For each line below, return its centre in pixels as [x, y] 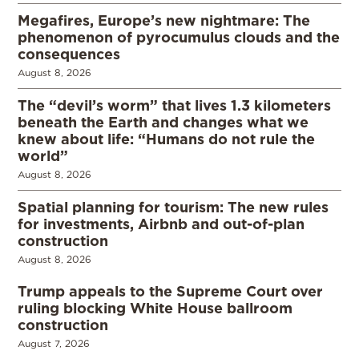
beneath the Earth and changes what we [163, 122]
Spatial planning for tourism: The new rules [173, 207]
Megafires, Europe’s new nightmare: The [164, 20]
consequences [69, 54]
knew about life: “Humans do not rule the [166, 139]
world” [43, 156]
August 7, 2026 [54, 344]
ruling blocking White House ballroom [155, 308]
